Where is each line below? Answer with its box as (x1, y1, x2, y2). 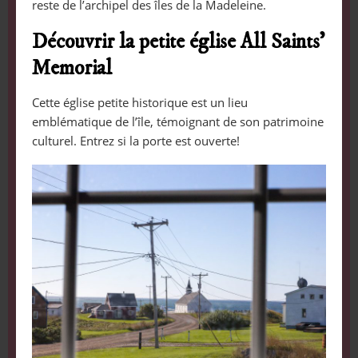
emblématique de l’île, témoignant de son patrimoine (31, 113, 324, 129)
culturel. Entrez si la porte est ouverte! (31, 132, 240, 149)
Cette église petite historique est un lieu (31, 93, 248, 110)
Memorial (31, 54, 112, 82)
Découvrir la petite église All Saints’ (31, 28, 324, 55)
